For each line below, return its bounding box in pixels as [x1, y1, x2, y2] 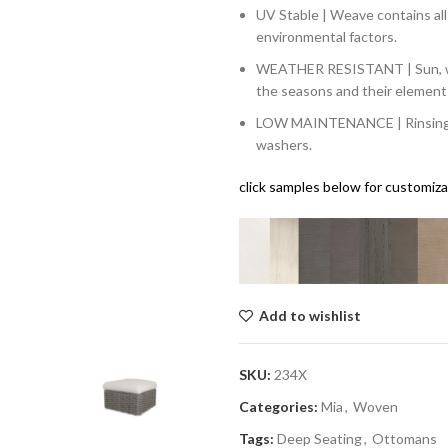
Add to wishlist [259, 307, 362, 325]
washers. [256, 135, 312, 153]
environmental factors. [256, 27, 397, 45]
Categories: [239, 398, 318, 416]
